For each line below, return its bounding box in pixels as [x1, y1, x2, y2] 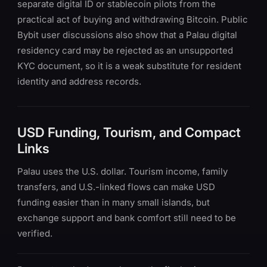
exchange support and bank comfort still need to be [17, 212, 236, 223]
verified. [17, 228, 52, 239]
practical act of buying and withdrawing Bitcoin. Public [17, 14, 248, 25]
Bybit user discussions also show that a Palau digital [17, 29, 237, 41]
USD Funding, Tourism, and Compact [17, 125, 241, 140]
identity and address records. [17, 76, 141, 87]
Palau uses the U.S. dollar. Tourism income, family [17, 166, 228, 177]
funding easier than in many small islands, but [17, 197, 210, 208]
